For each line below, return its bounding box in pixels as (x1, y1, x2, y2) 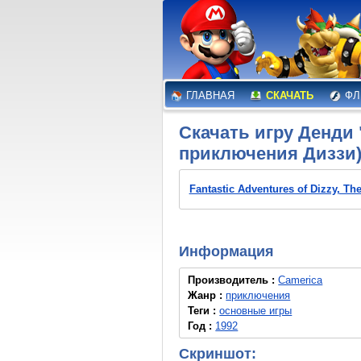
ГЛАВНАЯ (185, 89, 235, 102)
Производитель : (188, 273, 279, 286)
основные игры (219, 304, 293, 317)
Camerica (278, 273, 323, 286)
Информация (178, 243, 274, 259)
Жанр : (188, 288, 226, 301)
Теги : (188, 304, 220, 317)
